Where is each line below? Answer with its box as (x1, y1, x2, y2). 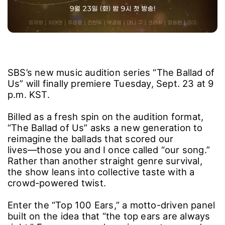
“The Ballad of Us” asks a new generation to (8, 122, 203, 133)
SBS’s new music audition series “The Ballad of (8, 66, 215, 78)
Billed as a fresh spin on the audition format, (8, 110, 204, 122)
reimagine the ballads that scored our (8, 133, 174, 144)
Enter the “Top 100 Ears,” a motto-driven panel (8, 199, 215, 210)
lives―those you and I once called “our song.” (8, 144, 210, 155)
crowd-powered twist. (8, 177, 106, 188)
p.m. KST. (8, 88, 50, 100)
